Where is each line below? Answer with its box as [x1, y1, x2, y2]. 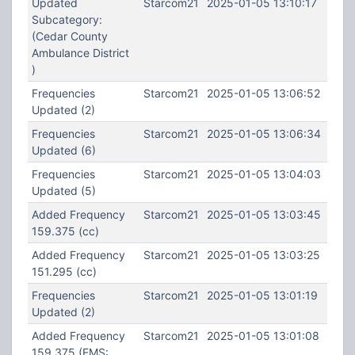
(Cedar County [31, 29, 108, 43]
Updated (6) [31, 143, 96, 157]
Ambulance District [31, 46, 129, 59]
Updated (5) [31, 184, 96, 197]
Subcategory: [31, 13, 102, 26]
